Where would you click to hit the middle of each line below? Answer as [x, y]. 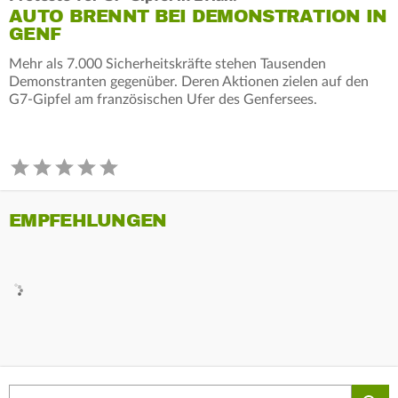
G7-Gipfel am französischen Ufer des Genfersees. [163, 99]
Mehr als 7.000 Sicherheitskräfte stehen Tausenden [167, 64]
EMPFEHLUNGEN [88, 220]
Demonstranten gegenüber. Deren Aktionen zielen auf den [189, 81]
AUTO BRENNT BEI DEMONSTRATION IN [198, 16]
